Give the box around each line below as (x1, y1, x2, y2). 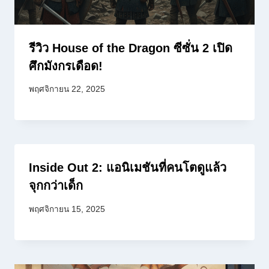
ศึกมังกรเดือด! (29, 59, 103, 73)
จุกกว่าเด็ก (29, 179, 83, 193)
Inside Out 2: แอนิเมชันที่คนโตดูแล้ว (29, 161, 226, 175)
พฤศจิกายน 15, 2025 (29, 205, 105, 214)
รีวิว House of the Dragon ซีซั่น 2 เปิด (29, 41, 232, 55)
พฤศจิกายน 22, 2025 (29, 85, 105, 94)
